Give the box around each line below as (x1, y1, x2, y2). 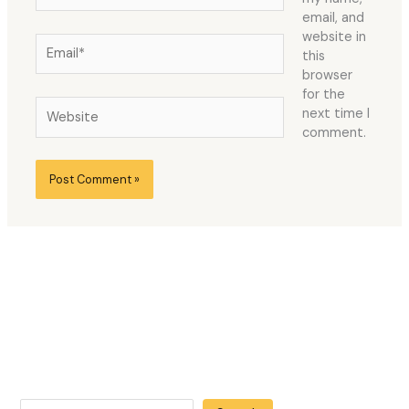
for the (301, 86, 345, 104)
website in (301, 28, 366, 47)
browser (301, 67, 352, 85)
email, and (301, 9, 364, 27)
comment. (301, 124, 366, 142)
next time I (301, 105, 370, 123)
